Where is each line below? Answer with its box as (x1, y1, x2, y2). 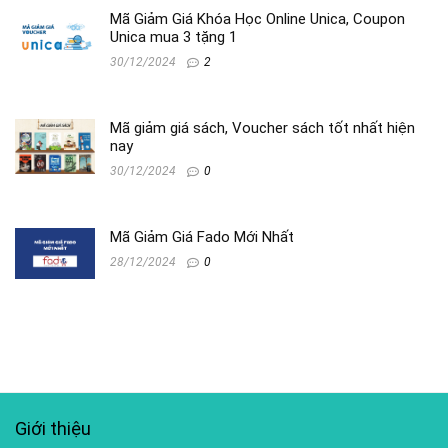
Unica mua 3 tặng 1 (110, 27, 237, 46)
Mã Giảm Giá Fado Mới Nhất (110, 227, 294, 246)
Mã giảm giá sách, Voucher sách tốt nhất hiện (110, 118, 415, 137)
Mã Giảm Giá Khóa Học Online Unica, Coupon (110, 9, 405, 28)
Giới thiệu (15, 417, 91, 439)
